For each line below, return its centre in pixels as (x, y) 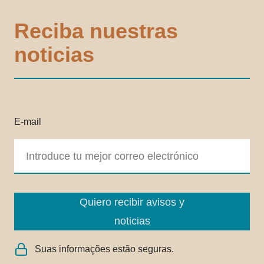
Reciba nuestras (96, 31)
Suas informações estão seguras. (104, 249)
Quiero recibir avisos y (132, 202)
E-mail (28, 122)
